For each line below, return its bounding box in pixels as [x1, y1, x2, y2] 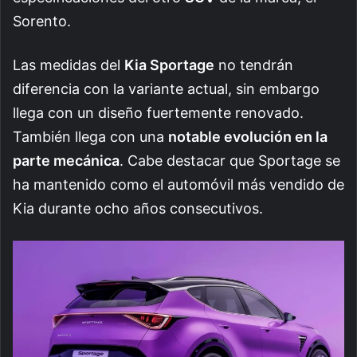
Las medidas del [13, 56, 124, 73]
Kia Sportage [124, 56, 214, 73]
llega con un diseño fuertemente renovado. [13, 104, 304, 121]
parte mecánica [13, 151, 120, 169]
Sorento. [13, 12, 71, 29]
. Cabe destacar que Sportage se [120, 151, 340, 169]
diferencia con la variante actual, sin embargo [13, 80, 320, 97]
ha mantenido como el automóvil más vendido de [13, 175, 344, 193]
